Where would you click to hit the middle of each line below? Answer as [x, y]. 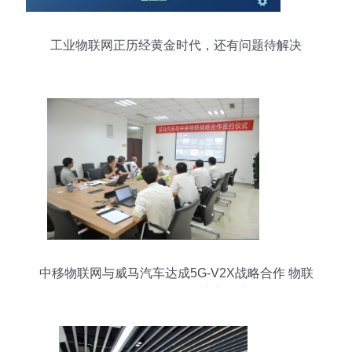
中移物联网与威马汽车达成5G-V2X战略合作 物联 [176, 273]
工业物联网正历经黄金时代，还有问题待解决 [176, 45]
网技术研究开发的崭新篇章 [176, 293]
